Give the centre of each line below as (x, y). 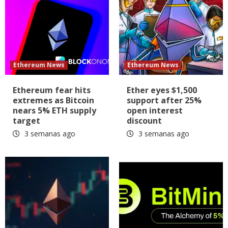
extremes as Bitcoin (53, 100)
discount (144, 120)
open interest (155, 110)
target (26, 120)
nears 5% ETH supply (54, 110)
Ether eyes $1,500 (162, 90)
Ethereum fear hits (52, 90)
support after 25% (164, 100)
